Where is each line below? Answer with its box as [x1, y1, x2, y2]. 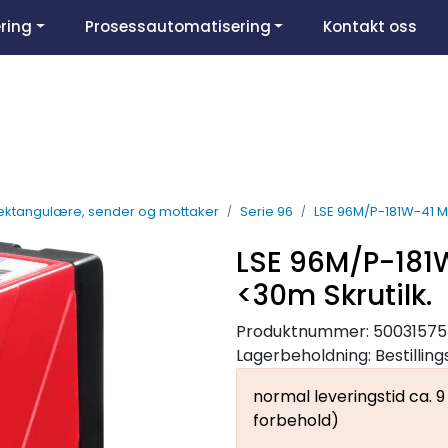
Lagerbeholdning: [236, 343, 371, 367]
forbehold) [253, 408, 339, 432]
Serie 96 [240, 201, 293, 221]
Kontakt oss [323, 16, 418, 37]
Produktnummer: [236, 319, 369, 343]
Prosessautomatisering [84, 16, 271, 37]
